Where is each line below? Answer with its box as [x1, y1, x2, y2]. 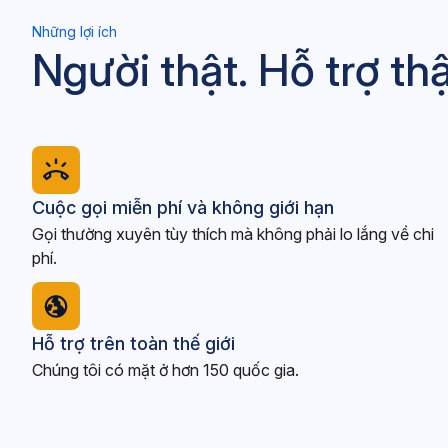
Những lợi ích [32, 23, 117, 40]
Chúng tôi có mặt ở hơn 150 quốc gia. [32, 360, 299, 380]
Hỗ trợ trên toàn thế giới [32, 333, 235, 354]
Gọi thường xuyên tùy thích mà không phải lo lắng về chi [32, 224, 434, 244]
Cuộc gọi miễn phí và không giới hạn [32, 197, 334, 218]
